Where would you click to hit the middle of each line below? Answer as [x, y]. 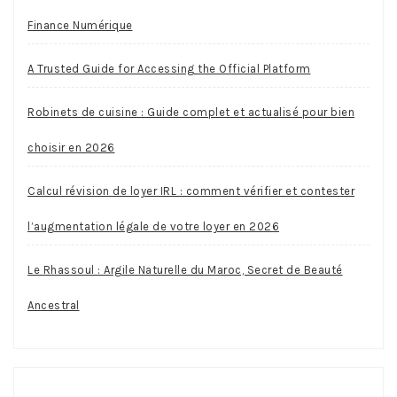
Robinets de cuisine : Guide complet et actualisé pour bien [191, 112]
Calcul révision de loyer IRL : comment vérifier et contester [191, 191]
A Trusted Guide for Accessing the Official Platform [169, 68]
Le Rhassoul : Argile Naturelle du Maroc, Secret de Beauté [185, 269]
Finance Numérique [80, 25]
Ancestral [54, 305]
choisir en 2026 [71, 147]
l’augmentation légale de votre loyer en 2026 [153, 226]
